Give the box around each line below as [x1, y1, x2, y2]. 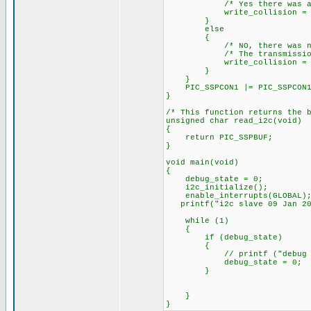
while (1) [165, 217, 229, 225]
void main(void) [165, 158, 239, 167]
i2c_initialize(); [165, 183, 268, 192]
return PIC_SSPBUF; [165, 133, 273, 142]
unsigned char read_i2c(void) [165, 117, 302, 125]
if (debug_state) [165, 233, 283, 242]
